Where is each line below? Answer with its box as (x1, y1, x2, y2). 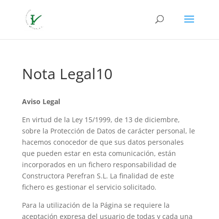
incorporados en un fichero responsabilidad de (22, 160, 176, 169)
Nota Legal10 (22, 64, 112, 84)
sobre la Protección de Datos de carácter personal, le (22, 126, 195, 135)
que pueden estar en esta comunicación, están (22, 149, 176, 158)
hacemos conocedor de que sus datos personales (22, 137, 184, 147)
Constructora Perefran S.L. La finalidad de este (22, 171, 174, 180)
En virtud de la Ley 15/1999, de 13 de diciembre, (22, 115, 180, 124)
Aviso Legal (22, 97, 60, 106)
